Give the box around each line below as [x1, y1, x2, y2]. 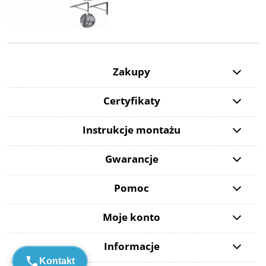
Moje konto [103, 210, 161, 224]
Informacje [103, 239, 160, 254]
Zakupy [113, 65, 151, 79]
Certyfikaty [103, 94, 160, 108]
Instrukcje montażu [83, 123, 181, 137]
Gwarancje [104, 152, 159, 166]
